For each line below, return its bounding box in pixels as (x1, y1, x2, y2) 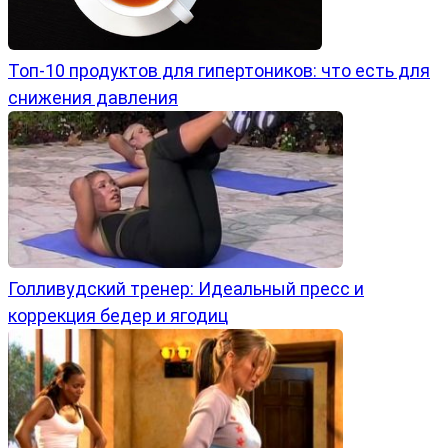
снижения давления (8, 86, 178, 108)
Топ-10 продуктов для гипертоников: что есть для (8, 59, 430, 81)
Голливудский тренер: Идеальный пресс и (8, 277, 364, 299)
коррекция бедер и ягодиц (8, 304, 228, 326)
